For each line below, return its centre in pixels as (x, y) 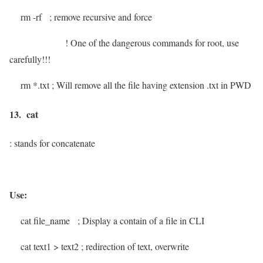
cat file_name (43, 220)
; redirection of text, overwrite (135, 246)
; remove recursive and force (101, 17)
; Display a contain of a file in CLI (141, 220)
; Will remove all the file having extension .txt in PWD (151, 85)
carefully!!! (30, 59)
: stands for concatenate (52, 143)
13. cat (25, 114)
